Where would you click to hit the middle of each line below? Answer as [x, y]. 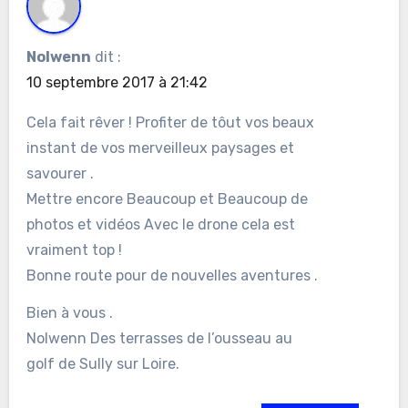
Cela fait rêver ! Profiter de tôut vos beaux [170, 123]
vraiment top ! [74, 250]
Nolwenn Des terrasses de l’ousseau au [159, 338]
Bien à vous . [69, 312]
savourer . [60, 174]
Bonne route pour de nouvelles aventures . [172, 276]
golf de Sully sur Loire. [102, 363]
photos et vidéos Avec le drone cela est [160, 225]
